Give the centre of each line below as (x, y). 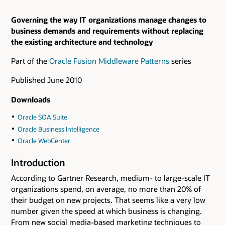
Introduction (38, 163)
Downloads (31, 99)
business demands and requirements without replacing (107, 30)
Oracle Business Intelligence (58, 129)
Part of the (30, 61)
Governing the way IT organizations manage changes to (109, 19)
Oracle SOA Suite (42, 117)
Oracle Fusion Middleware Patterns (109, 61)
